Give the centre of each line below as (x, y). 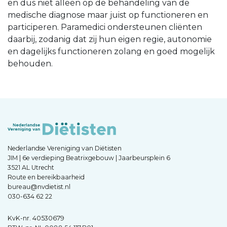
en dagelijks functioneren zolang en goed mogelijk (111, 52)
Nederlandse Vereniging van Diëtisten (65, 148)
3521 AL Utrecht (31, 168)
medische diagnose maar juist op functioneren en (108, 15)
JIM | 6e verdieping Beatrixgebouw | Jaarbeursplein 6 (89, 158)
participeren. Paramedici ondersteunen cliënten (105, 27)
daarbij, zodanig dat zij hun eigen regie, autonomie (110, 40)
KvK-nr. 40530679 (36, 218)
